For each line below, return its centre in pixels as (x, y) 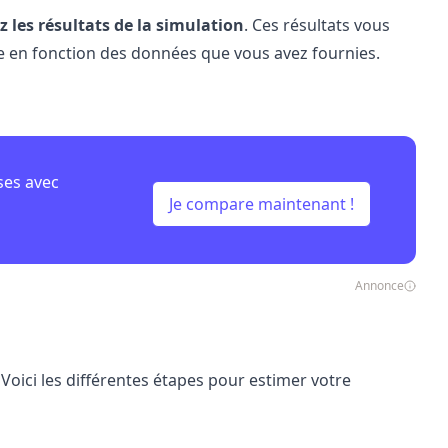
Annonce (379, 285)
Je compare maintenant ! (262, 204)
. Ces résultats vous (316, 25)
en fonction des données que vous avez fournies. (192, 53)
